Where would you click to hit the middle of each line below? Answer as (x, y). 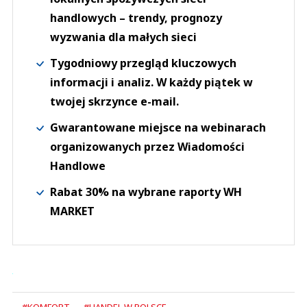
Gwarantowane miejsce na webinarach (158, 128)
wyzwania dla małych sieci (123, 37)
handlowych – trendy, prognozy (136, 18)
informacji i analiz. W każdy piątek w (151, 83)
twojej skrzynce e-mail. (114, 102)
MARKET (72, 211)
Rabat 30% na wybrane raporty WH (146, 192)
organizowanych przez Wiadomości (147, 147)
